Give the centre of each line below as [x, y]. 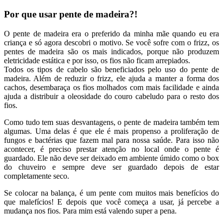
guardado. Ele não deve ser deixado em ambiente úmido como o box [111, 158]
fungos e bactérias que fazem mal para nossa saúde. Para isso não [111, 140]
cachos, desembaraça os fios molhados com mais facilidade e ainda [111, 88]
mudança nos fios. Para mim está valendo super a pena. [90, 211]
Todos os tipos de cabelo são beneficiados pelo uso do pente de [111, 70]
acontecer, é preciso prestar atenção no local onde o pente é [111, 149]
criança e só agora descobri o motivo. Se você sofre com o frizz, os [111, 43]
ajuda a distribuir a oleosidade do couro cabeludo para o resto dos [111, 97]
